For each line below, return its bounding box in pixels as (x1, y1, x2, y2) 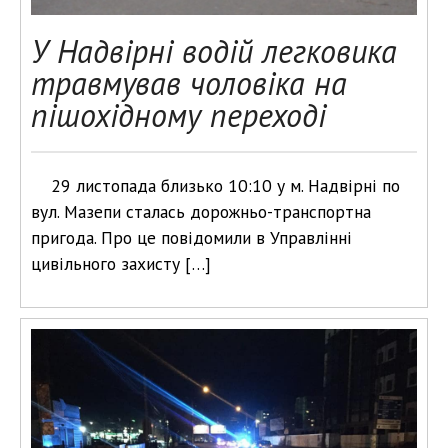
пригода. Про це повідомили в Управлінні (31, 226, 352, 249)
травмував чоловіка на (31, 62, 347, 104)
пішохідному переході (31, 94, 326, 136)
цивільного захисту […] (31, 252, 211, 275)
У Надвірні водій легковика (31, 30, 397, 72)
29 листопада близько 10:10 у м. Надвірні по (51, 174, 400, 197)
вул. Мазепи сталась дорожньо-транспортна (31, 200, 371, 223)
